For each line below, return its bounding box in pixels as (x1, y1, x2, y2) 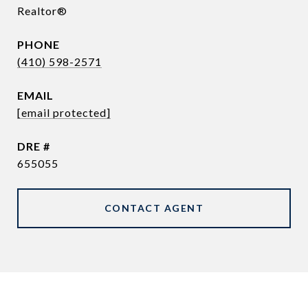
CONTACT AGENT (104, 202, 204, 214)
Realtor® (17, 4, 67, 17)
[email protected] (17, 106, 111, 119)
